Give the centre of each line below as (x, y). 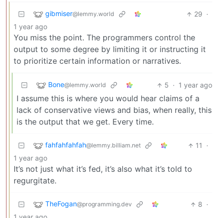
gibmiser (59, 14)
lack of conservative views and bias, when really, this (114, 110)
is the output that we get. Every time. (85, 122)
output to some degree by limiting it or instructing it (110, 49)
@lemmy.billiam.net (113, 145)
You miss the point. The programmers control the (104, 38)
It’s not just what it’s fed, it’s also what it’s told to (103, 169)
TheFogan (61, 204)
